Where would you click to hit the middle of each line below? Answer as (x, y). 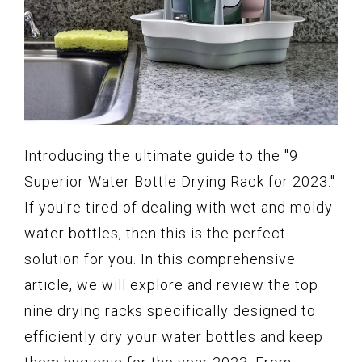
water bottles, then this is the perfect (155, 234)
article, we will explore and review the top (171, 285)
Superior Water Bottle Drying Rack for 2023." (180, 182)
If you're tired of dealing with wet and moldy (179, 208)
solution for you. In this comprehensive (160, 259)
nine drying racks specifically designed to (170, 311)
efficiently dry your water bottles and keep (174, 337)
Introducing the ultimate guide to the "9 (161, 156)
